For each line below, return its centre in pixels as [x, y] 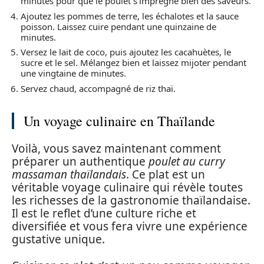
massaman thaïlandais [69, 175]
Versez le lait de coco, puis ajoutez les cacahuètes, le [126, 52]
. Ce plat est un [166, 175]
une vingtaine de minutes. [73, 73]
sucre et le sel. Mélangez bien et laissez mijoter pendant [133, 63]
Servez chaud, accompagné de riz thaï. [98, 88]
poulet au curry [187, 162]
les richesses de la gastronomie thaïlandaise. [131, 201]
